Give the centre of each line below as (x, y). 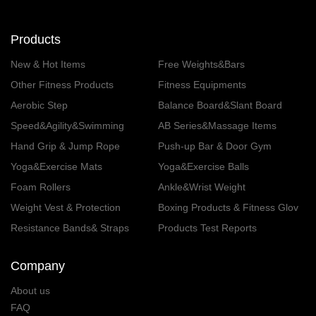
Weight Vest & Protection (66, 207)
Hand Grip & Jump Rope (65, 146)
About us (30, 290)
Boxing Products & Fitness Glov (228, 207)
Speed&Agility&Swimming (67, 125)
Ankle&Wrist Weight (202, 187)
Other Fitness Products (62, 84)
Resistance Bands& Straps (70, 227)
